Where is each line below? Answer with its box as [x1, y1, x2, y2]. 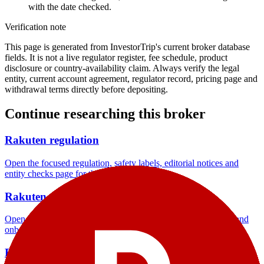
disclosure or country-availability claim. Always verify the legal [5, 62, 239, 73]
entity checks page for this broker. [5, 169, 130, 179]
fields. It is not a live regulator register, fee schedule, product [5, 52, 227, 62]
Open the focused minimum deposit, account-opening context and [5, 214, 249, 225]
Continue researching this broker [5, 106, 206, 122]
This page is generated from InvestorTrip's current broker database [5, 41, 250, 52]
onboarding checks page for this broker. [5, 225, 151, 235]
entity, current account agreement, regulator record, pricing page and [5, 73, 258, 84]
